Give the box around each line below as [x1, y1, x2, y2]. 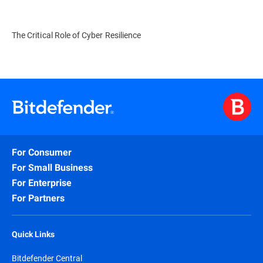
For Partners [12, 193, 65, 204]
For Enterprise [12, 177, 72, 188]
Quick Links [12, 230, 55, 239]
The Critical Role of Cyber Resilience [12, 29, 141, 41]
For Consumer [12, 147, 72, 158]
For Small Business [12, 162, 93, 173]
